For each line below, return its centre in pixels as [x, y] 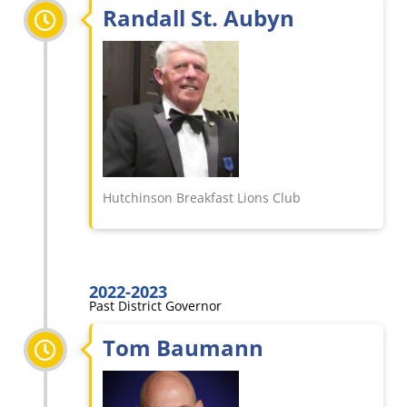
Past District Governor [155, 306]
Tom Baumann [183, 347]
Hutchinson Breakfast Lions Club [202, 198]
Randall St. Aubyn [199, 18]
